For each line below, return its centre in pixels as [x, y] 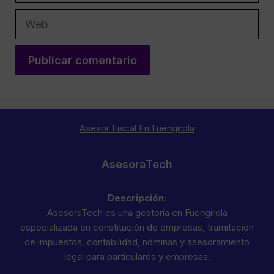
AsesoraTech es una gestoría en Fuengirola [137, 213]
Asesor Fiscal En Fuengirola [137, 128]
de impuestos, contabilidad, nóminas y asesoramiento [137, 242]
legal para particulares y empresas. [137, 257]
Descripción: [137, 198]
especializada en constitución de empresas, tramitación [137, 228]
